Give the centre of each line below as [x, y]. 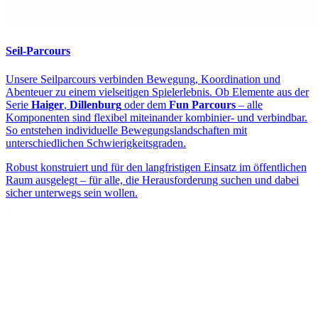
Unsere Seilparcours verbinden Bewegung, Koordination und [143, 79]
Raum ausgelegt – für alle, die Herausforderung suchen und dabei [152, 180]
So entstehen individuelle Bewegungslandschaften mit [126, 130]
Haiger [48, 104]
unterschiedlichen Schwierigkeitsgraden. [96, 143]
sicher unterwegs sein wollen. [72, 192]
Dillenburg [95, 104]
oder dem [145, 104]
